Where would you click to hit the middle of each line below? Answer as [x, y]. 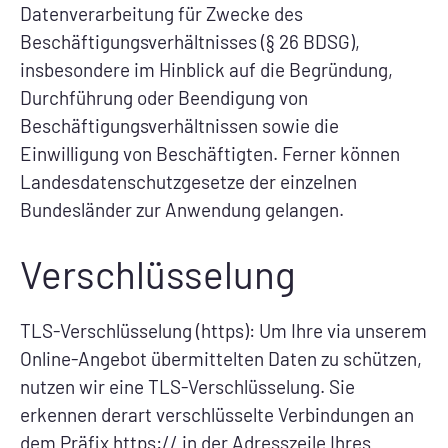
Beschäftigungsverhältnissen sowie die [179, 125]
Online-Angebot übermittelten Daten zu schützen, [221, 359]
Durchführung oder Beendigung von [164, 97]
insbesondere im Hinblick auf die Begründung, [206, 69]
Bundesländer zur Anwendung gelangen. [182, 209]
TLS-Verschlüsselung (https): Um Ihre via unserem [223, 331]
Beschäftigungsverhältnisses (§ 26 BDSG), [190, 41]
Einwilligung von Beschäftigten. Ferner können [210, 153]
